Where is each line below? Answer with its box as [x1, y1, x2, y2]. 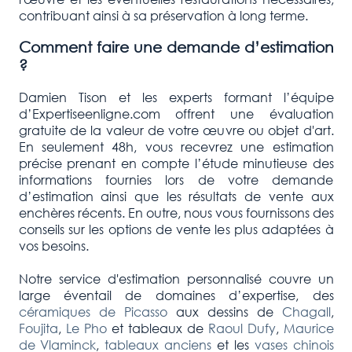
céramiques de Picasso [18, 303, 167, 321]
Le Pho [65, 320, 107, 337]
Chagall [281, 303, 331, 321]
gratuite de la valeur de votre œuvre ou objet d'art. [18, 122, 334, 139]
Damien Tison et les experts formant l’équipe [18, 89, 334, 106]
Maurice [283, 320, 334, 337]
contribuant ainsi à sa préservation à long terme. [18, 6, 308, 24]
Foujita [18, 320, 58, 337]
